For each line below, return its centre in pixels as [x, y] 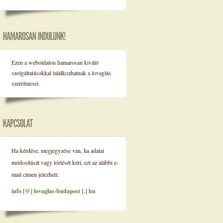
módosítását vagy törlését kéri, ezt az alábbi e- [65, 162]
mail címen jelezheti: [35, 174]
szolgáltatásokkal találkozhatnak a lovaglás [61, 73]
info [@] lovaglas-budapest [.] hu [54, 191]
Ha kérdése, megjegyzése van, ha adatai [58, 150]
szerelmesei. [26, 83]
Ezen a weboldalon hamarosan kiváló [55, 62]
